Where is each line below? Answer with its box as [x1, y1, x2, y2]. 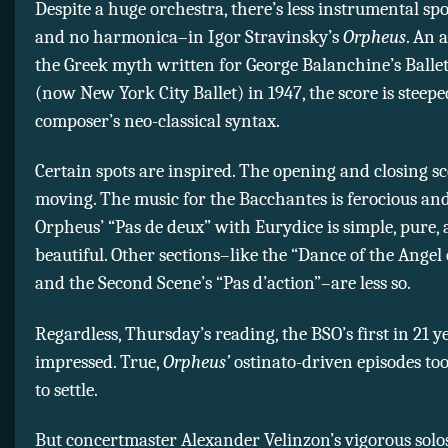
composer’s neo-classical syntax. [35, 109, 280, 132]
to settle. [35, 378, 98, 401]
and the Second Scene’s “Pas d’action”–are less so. [35, 272, 411, 295]
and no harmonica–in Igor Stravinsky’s [35, 25, 343, 48]
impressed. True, [35, 350, 163, 373]
